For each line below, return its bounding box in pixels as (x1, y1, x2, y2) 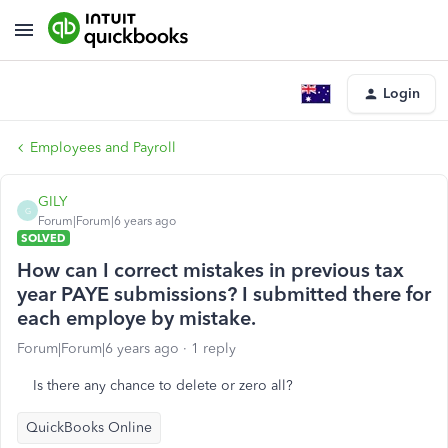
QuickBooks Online (26, 419, 152, 436)
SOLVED (21, 231, 66, 245)
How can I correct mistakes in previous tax (17, 258, 404, 282)
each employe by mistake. (17, 306, 256, 330)
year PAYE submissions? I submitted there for (17, 282, 431, 306)
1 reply (191, 340, 236, 357)
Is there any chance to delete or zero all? (33, 377, 293, 394)
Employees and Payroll (30, 139, 176, 156)
